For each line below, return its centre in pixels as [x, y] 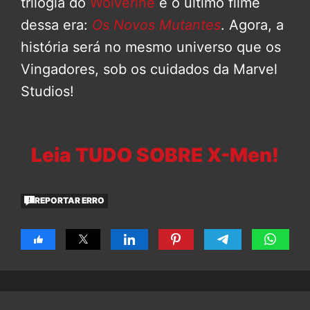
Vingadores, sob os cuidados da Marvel [149, 69]
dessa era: [56, 25]
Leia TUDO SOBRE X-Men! [155, 155]
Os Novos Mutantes [156, 25]
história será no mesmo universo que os [151, 47]
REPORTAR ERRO [70, 201]
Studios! [47, 91]
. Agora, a [252, 25]
